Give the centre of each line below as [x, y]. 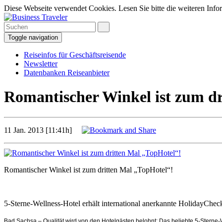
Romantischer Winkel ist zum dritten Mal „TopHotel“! [88, 169]
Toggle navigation [33, 37]
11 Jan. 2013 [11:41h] [43, 130]
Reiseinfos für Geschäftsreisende [75, 55]
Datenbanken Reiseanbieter [67, 73]
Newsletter [41, 64]
